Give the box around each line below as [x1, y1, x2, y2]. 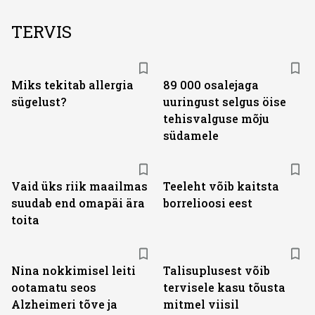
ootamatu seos [11, 280, 96, 295]
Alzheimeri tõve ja [11, 297, 117, 311]
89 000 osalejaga [163, 77, 259, 92]
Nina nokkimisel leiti [11, 263, 136, 278]
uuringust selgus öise [163, 94, 286, 109]
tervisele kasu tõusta [163, 280, 285, 295]
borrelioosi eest [163, 195, 252, 210]
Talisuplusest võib [163, 263, 270, 278]
